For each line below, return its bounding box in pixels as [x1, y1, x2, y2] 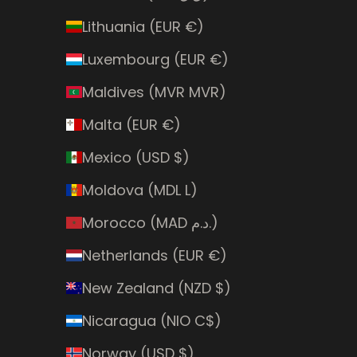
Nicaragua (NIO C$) [81, 310, 222, 331]
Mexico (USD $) [81, 147, 190, 167]
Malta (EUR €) [81, 114, 181, 135]
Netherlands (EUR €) [81, 245, 227, 265]
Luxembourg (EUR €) [81, 49, 229, 69]
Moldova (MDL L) [81, 179, 198, 200]
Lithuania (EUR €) [81, 16, 204, 37]
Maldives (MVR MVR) [81, 81, 226, 102]
